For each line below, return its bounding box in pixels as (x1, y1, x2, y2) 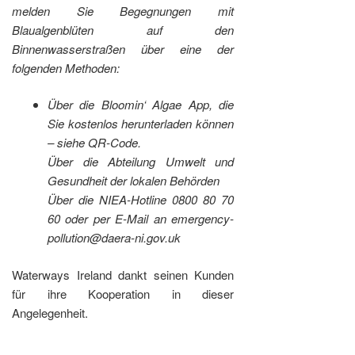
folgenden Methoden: (12, 59, 120, 76)
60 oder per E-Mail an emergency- (48, 210, 235, 227)
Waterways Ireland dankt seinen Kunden (12, 265, 235, 283)
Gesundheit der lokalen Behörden (48, 172, 219, 189)
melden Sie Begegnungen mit (12, 2, 235, 19)
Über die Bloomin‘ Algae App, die (48, 96, 235, 113)
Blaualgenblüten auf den (12, 21, 235, 38)
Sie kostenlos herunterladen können (48, 115, 235, 132)
